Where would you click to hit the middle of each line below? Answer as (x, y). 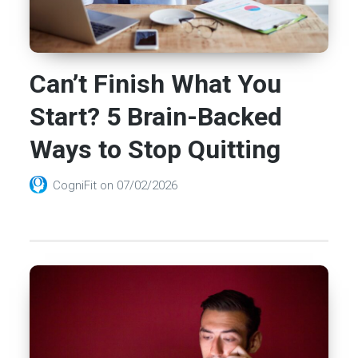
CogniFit (77, 185)
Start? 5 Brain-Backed (156, 117)
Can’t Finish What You (156, 84)
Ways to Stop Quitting (155, 150)
